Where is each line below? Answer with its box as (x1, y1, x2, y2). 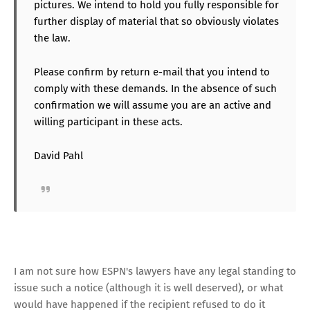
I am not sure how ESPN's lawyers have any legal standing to (14, 264, 296, 277)
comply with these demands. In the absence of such (34, 82, 277, 95)
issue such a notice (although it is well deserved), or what (14, 281, 283, 294)
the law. (34, 31, 71, 44)
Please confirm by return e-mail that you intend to (34, 65, 270, 78)
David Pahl (34, 149, 83, 162)
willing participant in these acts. (34, 115, 183, 128)
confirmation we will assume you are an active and (34, 98, 271, 111)
